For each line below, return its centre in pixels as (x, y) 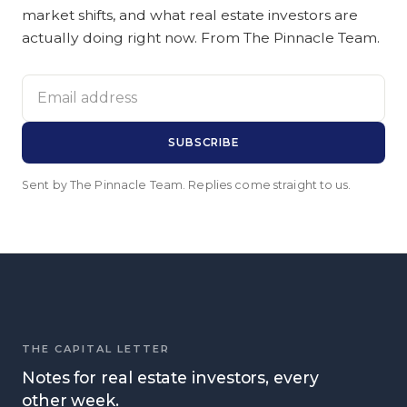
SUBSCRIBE (203, 142)
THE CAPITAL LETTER (96, 348)
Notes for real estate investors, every (170, 377)
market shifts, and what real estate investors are (190, 15)
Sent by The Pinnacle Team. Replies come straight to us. (186, 184)
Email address (71, 84)
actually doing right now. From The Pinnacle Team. (201, 37)
